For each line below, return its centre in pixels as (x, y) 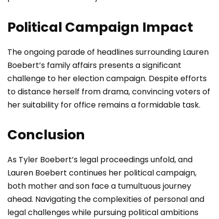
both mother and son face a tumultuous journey (99, 186)
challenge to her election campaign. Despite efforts (107, 79)
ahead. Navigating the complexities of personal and (106, 199)
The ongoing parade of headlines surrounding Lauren (108, 52)
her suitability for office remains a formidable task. (104, 105)
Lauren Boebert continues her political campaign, (102, 173)
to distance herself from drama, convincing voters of (109, 92)
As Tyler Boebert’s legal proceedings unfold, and (100, 160)
